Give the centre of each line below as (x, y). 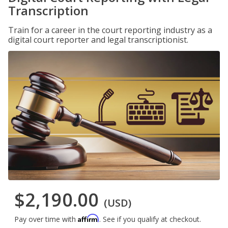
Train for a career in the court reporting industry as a (110, 30)
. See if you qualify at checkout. (150, 219)
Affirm (89, 218)
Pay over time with (46, 219)
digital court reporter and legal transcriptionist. (98, 40)
